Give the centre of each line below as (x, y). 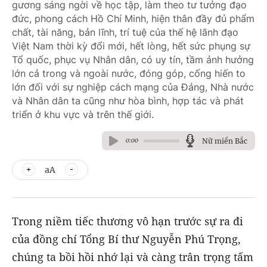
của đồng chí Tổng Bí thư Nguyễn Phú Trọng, (126, 239)
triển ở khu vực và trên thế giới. (83, 114)
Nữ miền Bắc (225, 141)
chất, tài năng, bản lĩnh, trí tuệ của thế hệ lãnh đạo (125, 32)
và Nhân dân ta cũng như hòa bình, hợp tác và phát (128, 101)
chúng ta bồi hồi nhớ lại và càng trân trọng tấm (133, 257)
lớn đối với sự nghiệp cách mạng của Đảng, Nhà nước (133, 87)
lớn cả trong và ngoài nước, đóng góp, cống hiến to (129, 73)
